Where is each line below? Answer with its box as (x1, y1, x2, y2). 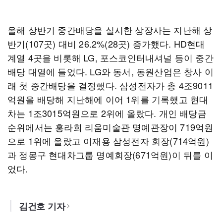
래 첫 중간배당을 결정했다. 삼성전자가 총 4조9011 (7, 79, 214, 92)
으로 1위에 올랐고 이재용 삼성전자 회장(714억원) (7, 134, 209, 147)
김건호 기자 (19, 200, 65, 213)
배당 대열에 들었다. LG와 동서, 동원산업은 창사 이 (7, 65, 214, 78)
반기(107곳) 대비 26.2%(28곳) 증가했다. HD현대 (7, 37, 205, 50)
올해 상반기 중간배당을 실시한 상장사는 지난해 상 (7, 23, 213, 36)
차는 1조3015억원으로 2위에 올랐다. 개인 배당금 (7, 107, 207, 119)
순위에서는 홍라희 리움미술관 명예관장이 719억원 (7, 120, 214, 133)
